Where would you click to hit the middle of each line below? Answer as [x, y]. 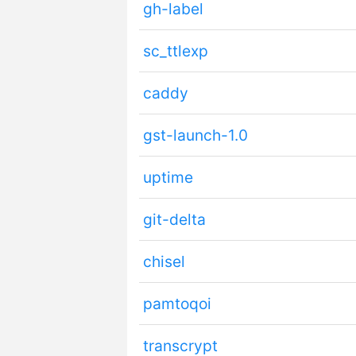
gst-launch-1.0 [195, 135]
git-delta [174, 220]
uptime [168, 178]
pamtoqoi [177, 304]
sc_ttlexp [175, 51]
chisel [164, 262]
